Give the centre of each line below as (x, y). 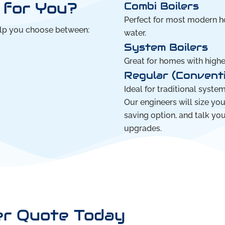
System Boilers (166, 47)
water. (135, 33)
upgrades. (143, 129)
